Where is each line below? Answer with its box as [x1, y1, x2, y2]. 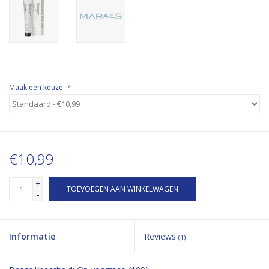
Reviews [144, 230, 178, 242]
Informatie [9, 230, 55, 242]
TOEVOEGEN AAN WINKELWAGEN [67, 183, 178, 194]
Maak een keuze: [9, 82, 67, 92]
